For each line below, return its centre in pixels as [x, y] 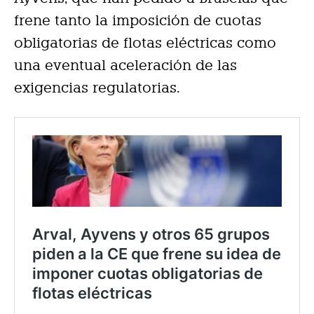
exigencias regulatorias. [97, 87]
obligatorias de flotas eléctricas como [145, 42]
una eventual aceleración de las [125, 65]
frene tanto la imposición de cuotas [138, 20]
